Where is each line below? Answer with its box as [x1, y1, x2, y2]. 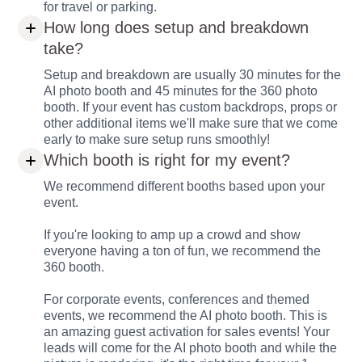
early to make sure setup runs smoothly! [44, 133, 271, 147]
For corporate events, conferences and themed [44, 293, 310, 307]
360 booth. [44, 260, 105, 275]
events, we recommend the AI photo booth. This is [44, 309, 328, 323]
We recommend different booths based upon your [44, 179, 326, 194]
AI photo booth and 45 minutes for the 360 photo [44, 84, 318, 99]
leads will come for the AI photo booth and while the [44, 341, 338, 356]
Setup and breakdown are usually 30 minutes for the [44, 68, 342, 82]
